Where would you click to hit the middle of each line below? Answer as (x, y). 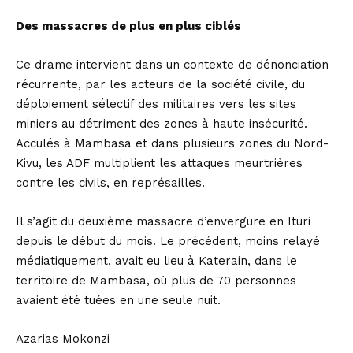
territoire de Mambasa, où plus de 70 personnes (156, 281)
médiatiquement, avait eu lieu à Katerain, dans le (156, 261)
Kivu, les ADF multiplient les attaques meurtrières (159, 163)
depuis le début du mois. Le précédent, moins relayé (168, 242)
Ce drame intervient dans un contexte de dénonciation (172, 65)
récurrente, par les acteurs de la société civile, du (160, 85)
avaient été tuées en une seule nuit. (118, 301)
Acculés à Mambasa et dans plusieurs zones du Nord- (172, 144)
